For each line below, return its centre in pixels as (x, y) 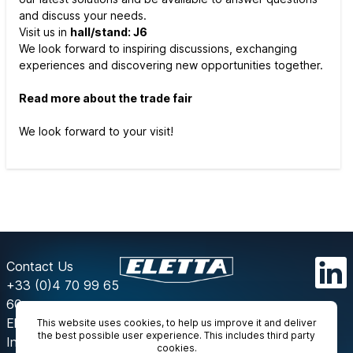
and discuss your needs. (83, 15)
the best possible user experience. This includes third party (176, 335)
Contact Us (40, 266)
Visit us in (45, 32)
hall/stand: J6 (109, 32)
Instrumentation (52, 342)
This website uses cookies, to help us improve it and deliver (176, 323)
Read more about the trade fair (106, 98)
